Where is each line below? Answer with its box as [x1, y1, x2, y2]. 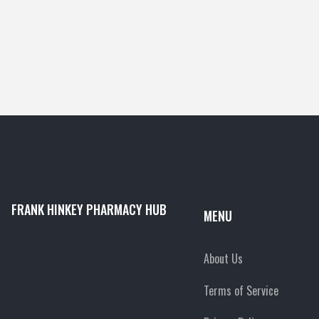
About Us [203, 249, 243, 267]
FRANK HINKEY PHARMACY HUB [11, 199, 167, 219]
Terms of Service [203, 281, 278, 299]
